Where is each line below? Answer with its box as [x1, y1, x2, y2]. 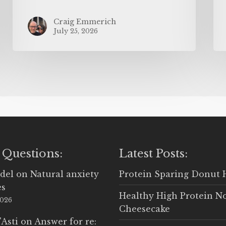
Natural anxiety [30, 168, 99, 179]
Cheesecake [119, 203, 170, 214]
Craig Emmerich [53, 17, 117, 26]
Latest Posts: [119, 146, 188, 160]
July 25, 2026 [53, 26, 98, 35]
